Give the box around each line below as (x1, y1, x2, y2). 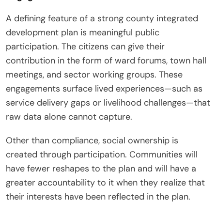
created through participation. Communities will (6, 149, 198, 161)
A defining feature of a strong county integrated (6, 13, 198, 25)
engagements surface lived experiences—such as (6, 83, 202, 95)
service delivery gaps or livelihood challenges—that (6, 97, 210, 109)
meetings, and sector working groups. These (6, 69, 183, 81)
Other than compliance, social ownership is (6, 135, 178, 147)
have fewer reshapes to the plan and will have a (6, 163, 196, 175)
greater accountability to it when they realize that (6, 177, 205, 189)
